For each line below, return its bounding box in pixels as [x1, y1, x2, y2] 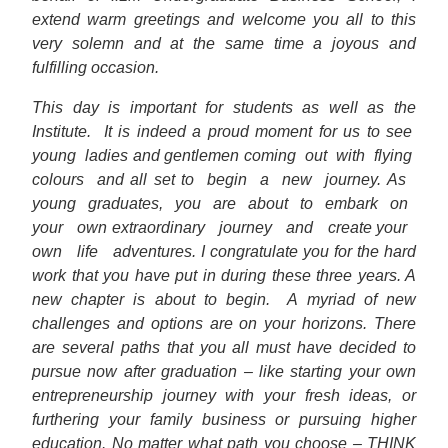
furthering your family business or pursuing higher [32, 411, 416, 428]
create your [327, 219, 408, 236]
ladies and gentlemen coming [85, 147, 296, 164]
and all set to [96, 171, 195, 188]
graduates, [88, 195, 163, 212]
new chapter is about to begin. [32, 291, 270, 308]
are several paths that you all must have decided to [32, 339, 416, 356]
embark [325, 195, 378, 212]
